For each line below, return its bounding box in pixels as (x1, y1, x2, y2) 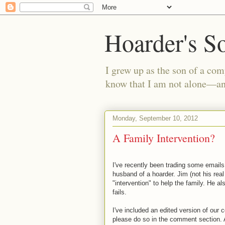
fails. (113, 188, 127, 196)
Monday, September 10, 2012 (113, 114, 198, 122)
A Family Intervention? (113, 131, 215, 145)
